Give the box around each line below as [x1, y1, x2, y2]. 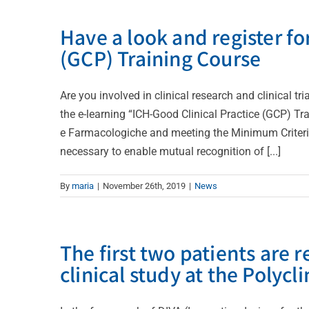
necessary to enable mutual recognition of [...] [60, 144, 281, 158]
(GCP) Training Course [60, 43, 261, 72]
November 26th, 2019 [103, 180, 186, 191]
